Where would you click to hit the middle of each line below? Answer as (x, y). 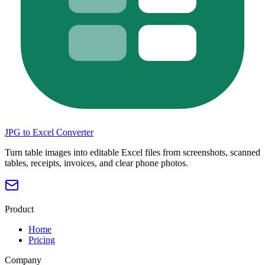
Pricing (42, 240)
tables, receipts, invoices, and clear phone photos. (96, 163)
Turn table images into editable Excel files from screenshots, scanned (132, 153)
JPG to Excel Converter (49, 132)
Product (19, 209)
